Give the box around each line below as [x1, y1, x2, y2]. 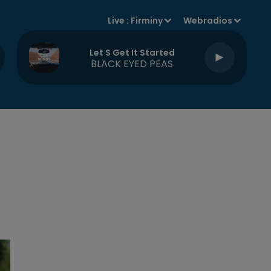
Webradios [183, 15, 233, 27]
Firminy [131, 15, 163, 27]
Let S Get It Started [89, 46, 175, 59]
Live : [108, 15, 131, 27]
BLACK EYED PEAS [91, 56, 173, 71]
